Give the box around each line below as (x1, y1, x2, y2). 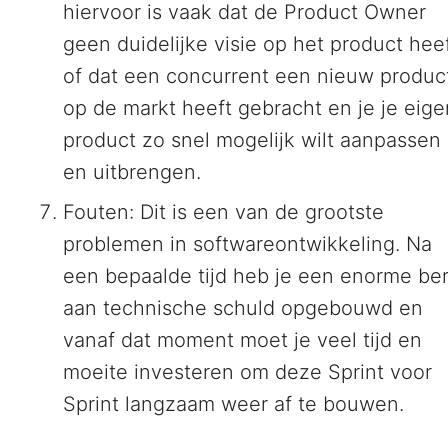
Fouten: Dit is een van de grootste (63, 200, 384, 225)
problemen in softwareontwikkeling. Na (63, 232, 432, 257)
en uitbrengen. (63, 160, 201, 185)
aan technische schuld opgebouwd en (63, 296, 423, 321)
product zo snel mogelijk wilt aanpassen (63, 128, 441, 153)
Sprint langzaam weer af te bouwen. (63, 392, 404, 417)
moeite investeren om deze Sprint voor (63, 360, 432, 385)
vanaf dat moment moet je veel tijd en (63, 328, 422, 353)
